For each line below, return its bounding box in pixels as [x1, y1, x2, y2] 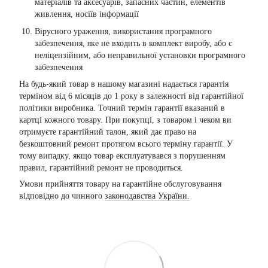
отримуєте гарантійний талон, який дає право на [19, 127, 196, 137]
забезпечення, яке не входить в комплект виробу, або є [35, 38, 232, 48]
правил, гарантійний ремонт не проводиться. [19, 163, 183, 173]
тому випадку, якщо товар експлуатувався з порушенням [19, 151, 226, 161]
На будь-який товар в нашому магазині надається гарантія [19, 80, 229, 89]
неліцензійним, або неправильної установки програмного [35, 50, 245, 60]
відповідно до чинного [19, 191, 105, 201]
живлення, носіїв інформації [35, 10, 139, 19]
